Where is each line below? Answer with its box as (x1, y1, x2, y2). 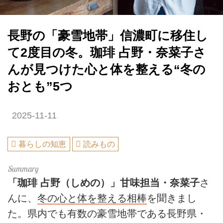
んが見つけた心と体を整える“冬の (7, 62, 206, 76)
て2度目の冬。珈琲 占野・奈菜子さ (7, 45, 206, 59)
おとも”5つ (7, 79, 73, 93)
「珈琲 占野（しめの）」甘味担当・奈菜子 (7, 177, 200, 188)
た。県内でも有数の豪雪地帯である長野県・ (7, 208, 207, 219)
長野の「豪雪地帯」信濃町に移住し (7, 28, 208, 42)
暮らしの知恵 (18, 140, 67, 149)
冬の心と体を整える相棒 (37, 192, 147, 204)
